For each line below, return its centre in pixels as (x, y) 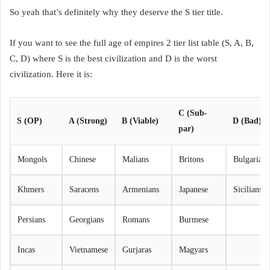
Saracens (84, 189)
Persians (31, 219)
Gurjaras (137, 250)
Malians (136, 159)
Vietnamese (89, 250)
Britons (191, 159)
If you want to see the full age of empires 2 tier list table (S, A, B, (132, 42)
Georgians (86, 219)
